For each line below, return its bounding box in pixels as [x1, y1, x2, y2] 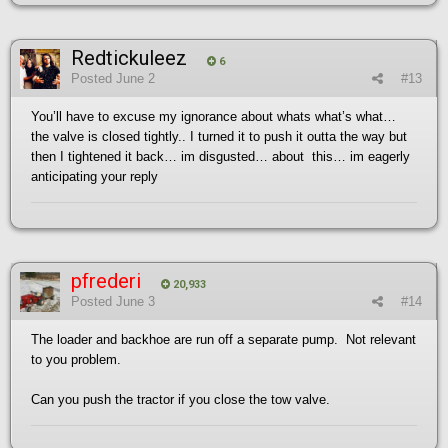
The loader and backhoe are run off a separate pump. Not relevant [31, 331, 416, 347]
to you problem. [31, 351, 121, 367]
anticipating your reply [31, 168, 158, 184]
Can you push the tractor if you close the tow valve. [31, 391, 330, 407]
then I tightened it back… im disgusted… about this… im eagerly [31, 148, 410, 164]
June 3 [116, 293, 155, 309]
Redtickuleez [71, 45, 187, 70]
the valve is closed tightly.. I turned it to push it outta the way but [31, 128, 407, 144]
